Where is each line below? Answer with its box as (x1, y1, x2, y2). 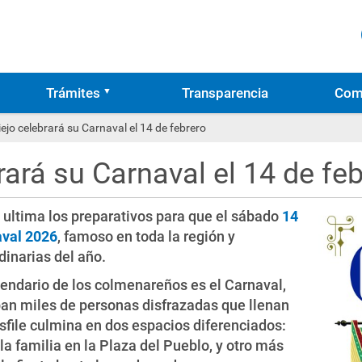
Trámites (45, 85, 100, 101)
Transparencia (182, 85, 269, 101)
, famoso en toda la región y (57, 228, 235, 245)
